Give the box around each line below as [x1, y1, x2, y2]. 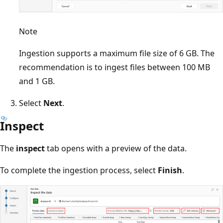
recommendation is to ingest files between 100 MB [19, 61, 210, 73]
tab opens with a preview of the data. [45, 142, 187, 154]
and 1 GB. [19, 75, 55, 87]
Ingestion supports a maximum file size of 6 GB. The [19, 47, 215, 59]
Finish [158, 164, 182, 176]
